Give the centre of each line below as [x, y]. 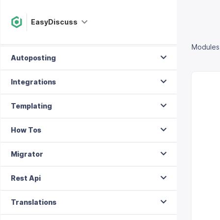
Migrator [27, 154]
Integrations [33, 82]
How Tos [26, 130]
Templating [31, 106]
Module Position [39, 34]
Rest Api [26, 178]
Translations [34, 202]
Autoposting [33, 58]
